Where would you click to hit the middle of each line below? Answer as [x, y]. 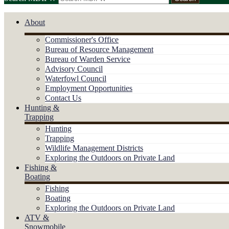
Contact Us [63, 98]
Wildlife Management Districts [94, 148]
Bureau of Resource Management [99, 49]
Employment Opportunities [89, 88]
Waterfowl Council [76, 78]
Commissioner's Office [82, 39]
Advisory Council [74, 68]
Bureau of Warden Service [88, 59]
